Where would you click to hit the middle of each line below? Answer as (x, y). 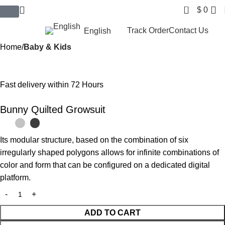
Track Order (148, 30)
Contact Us (189, 30)
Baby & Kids (47, 47)
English (97, 31)
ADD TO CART (113, 212)
